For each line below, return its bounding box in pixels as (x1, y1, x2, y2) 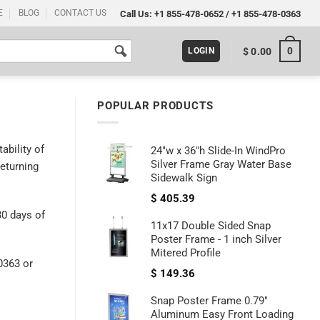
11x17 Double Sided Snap (151, 219, 271, 233)
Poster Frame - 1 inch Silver (151, 233, 281, 246)
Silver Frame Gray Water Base (151, 158, 291, 171)
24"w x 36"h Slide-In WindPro (151, 144, 286, 158)
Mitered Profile (151, 246, 221, 260)
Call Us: (119, 8, 154, 19)
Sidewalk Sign (151, 171, 217, 185)
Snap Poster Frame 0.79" (151, 294, 268, 308)
